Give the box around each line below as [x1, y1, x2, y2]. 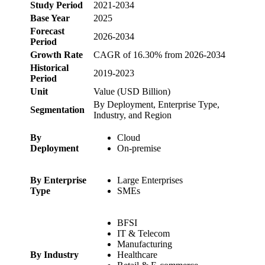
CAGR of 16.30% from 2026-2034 [93, 50, 225, 60]
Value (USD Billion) [93, 86, 170, 97]
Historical [30, 63, 69, 73]
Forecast [30, 26, 64, 37]
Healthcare [117, 250, 157, 260]
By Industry [30, 250, 79, 260]
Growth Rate [30, 50, 83, 60]
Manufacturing [117, 239, 172, 250]
